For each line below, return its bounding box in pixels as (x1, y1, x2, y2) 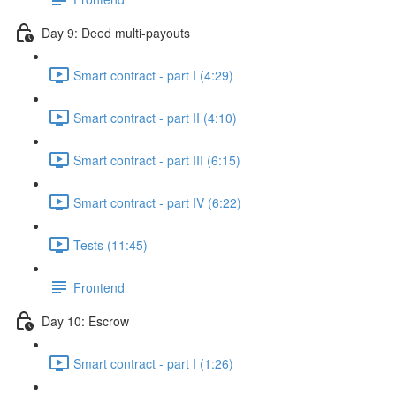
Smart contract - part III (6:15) (73, 150, 240, 169)
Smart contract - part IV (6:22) (73, 193, 241, 211)
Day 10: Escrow (42, 311, 129, 330)
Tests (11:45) (73, 235, 148, 254)
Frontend (73, 278, 125, 296)
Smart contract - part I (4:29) (73, 65, 233, 84)
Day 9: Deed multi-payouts (42, 23, 190, 42)
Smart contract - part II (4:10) (73, 108, 237, 126)
